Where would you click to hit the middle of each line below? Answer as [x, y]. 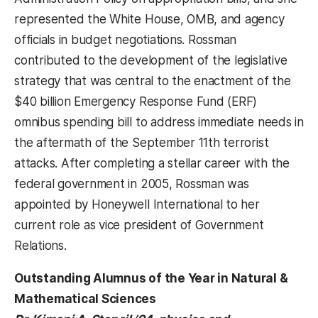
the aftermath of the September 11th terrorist [142, 143]
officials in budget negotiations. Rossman [126, 40]
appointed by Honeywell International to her [137, 205]
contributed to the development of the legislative [151, 61]
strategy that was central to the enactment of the [153, 81]
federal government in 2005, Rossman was [132, 184]
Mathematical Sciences [86, 299]
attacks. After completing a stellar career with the [152, 164]
